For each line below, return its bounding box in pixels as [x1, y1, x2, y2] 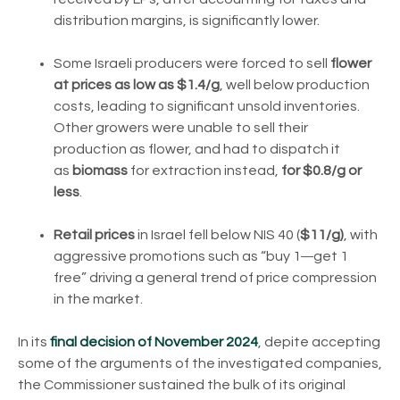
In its [18, 334, 50, 349]
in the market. [54, 291, 143, 306]
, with [344, 227, 378, 242]
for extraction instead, [130, 162, 281, 178]
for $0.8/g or [281, 162, 362, 178]
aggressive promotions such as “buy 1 [54, 248, 301, 263]
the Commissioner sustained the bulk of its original [18, 377, 346, 392]
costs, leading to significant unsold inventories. [54, 98, 360, 113]
